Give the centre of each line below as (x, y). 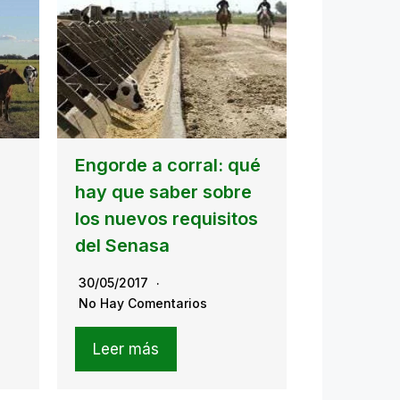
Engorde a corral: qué (167, 165)
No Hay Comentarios (142, 303)
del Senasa (122, 245)
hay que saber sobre (163, 192)
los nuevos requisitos (166, 218)
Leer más (125, 349)
